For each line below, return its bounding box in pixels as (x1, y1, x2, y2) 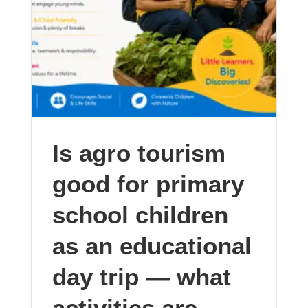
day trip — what (52, 263, 231, 290)
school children (52, 201, 228, 228)
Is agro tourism (52, 140, 225, 166)
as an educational (52, 232, 252, 259)
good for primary (52, 170, 244, 197)
